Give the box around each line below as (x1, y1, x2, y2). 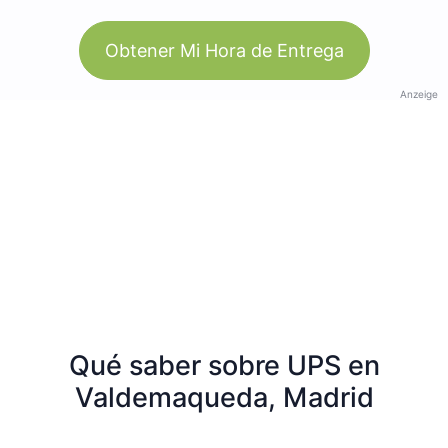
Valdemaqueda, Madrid (74, 380, 374, 414)
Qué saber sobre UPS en (68, 348, 380, 382)
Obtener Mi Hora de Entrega (104, 39, 344, 61)
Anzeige (400, 87, 438, 100)
